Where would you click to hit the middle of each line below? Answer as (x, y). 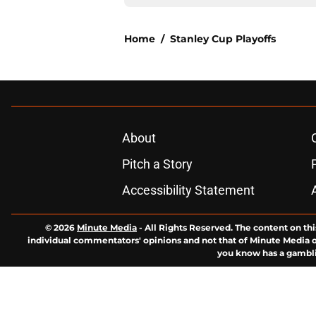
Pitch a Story (157, 164)
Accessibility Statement (188, 190)
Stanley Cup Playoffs (223, 39)
